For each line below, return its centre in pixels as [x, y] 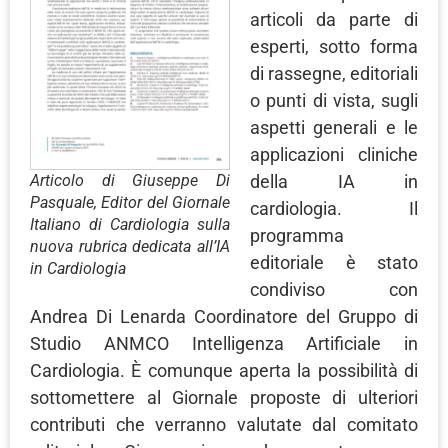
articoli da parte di [334, 20]
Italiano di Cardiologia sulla [130, 225]
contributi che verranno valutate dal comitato [224, 425]
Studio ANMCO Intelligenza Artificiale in [224, 344]
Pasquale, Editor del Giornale [130, 203]
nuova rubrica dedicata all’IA [130, 247]
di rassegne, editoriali [334, 74]
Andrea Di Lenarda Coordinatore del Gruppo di [224, 317]
